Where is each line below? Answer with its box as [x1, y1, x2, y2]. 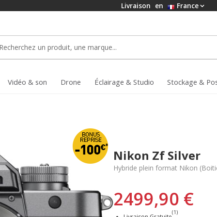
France [175, 1, 199, 10]
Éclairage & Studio [94, 77, 154, 87]
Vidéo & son [8, 77, 47, 87]
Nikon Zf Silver [113, 147, 201, 163]
